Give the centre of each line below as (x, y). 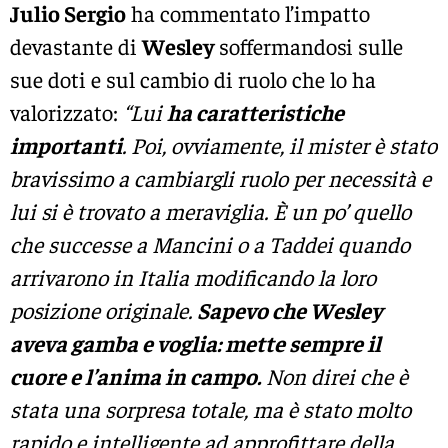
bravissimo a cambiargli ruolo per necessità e (220, 177)
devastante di (76, 45)
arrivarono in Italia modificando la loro (193, 276)
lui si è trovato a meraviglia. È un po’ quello (210, 210)
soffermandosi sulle (308, 45)
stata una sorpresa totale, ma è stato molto (210, 408)
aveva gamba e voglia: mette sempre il (195, 342)
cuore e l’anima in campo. (135, 375)
